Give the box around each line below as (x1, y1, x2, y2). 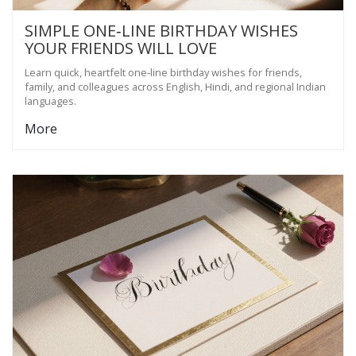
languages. (25, 93, 76, 108)
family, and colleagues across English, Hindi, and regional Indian (25, 79, 326, 94)
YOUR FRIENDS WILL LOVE (25, 37, 217, 59)
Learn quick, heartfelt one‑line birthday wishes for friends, (25, 64, 302, 79)
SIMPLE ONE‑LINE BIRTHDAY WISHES (25, 19, 298, 41)
